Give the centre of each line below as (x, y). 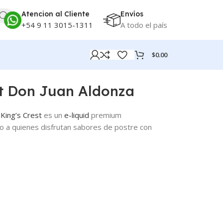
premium (105, 115)
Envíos (132, 14)
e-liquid (77, 115)
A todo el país (144, 25)
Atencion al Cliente (56, 14)
